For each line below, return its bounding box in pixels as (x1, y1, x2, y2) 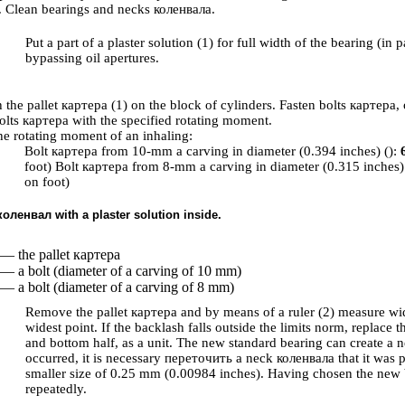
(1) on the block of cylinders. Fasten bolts (108, 98, 350, 112)
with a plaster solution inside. (52, 208, 221, 221)
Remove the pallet (25, 305, 131, 319)
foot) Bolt (24, 159, 82, 174)
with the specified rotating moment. (69, 113, 272, 127)
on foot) (24, 174, 70, 189)
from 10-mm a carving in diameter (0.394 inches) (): (98, 144, 400, 158)
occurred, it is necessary (25, 351, 165, 365)
